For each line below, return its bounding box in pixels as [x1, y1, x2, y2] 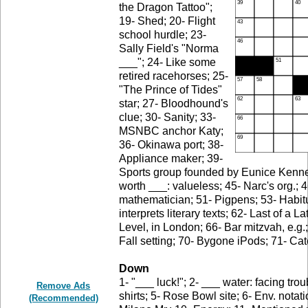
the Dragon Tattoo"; [119, 1, 213, 14]
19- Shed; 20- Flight [119, 15, 216, 27]
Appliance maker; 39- [119, 153, 223, 165]
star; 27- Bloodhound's [119, 98, 229, 110]
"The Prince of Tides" [119, 84, 223, 96]
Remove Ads [36, 280, 91, 291]
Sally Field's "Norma [119, 43, 219, 55]
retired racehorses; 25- [119, 70, 229, 82]
